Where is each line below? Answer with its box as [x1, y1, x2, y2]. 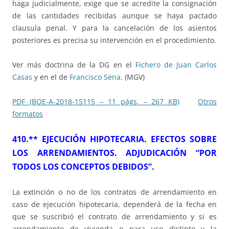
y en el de [32, 72, 70, 82]
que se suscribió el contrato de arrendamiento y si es [12, 212, 217, 222]
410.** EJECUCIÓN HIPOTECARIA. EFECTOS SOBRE [12, 133, 217, 145]
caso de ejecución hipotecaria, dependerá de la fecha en [12, 199, 217, 210]
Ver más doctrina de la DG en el [12, 60, 135, 70]
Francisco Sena [70, 72, 121, 82]
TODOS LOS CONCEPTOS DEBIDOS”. [12, 161, 154, 173]
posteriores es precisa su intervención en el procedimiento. [12, 35, 216, 45]
